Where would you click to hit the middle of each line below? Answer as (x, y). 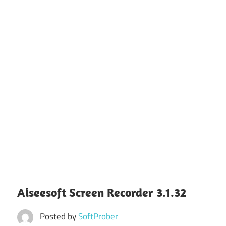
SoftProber (98, 216)
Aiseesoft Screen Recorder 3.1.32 (102, 192)
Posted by (59, 216)
